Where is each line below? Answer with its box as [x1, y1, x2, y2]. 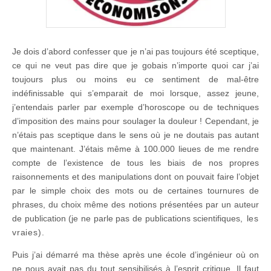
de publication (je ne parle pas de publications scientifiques [12, 213, 241, 223]
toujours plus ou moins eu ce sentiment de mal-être [12, 74, 259, 84]
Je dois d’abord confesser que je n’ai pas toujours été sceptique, [12, 46, 259, 56]
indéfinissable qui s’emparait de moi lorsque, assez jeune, [12, 88, 259, 98]
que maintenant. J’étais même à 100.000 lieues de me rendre [12, 143, 259, 154]
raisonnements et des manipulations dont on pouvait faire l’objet [12, 171, 259, 181]
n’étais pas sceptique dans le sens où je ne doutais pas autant [12, 129, 259, 140]
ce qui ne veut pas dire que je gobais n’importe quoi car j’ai [12, 60, 259, 70]
